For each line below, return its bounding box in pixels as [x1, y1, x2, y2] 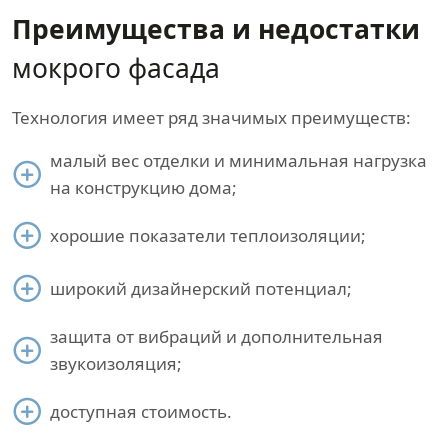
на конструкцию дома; [50, 176, 237, 199]
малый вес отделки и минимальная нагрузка [50, 149, 427, 172]
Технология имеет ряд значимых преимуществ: [12, 106, 411, 129]
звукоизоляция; [50, 352, 182, 375]
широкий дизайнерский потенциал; [50, 277, 352, 300]
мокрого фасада [12, 50, 220, 86]
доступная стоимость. [50, 400, 232, 423]
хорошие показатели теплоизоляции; [50, 224, 366, 247]
